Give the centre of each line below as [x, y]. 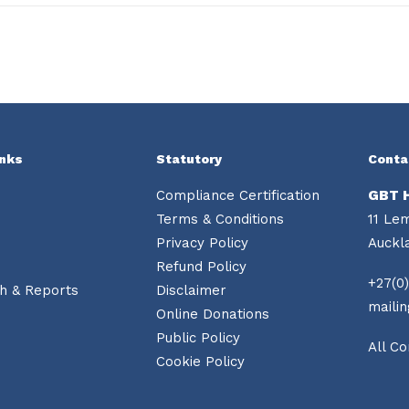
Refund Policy [201, 267]
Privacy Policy [202, 243]
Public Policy [198, 338]
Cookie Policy [200, 362]
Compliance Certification [238, 195]
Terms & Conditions [220, 219]
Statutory [189, 159]
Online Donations [213, 314]
